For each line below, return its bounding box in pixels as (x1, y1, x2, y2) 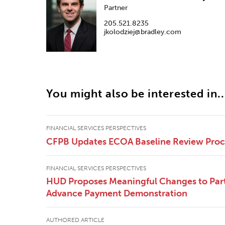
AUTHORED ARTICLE (46, 216, 104, 224)
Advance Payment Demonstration (46, 188, 187, 199)
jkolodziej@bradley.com (104, 27, 181, 36)
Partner (104, 3, 128, 12)
